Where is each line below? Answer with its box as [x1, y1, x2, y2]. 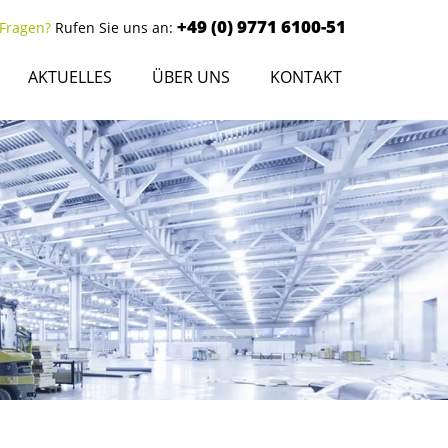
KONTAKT [270, 66, 342, 88]
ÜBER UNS [152, 66, 230, 88]
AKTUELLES [28, 66, 112, 88]
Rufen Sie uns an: [51, 18, 177, 37]
